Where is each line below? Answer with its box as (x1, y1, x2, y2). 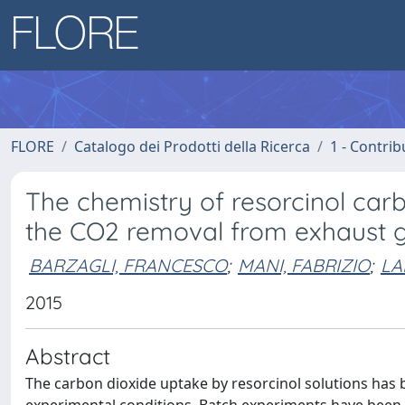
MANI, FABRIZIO (238, 253, 370, 277)
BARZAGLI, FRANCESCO (29, 253, 227, 277)
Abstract (25, 343, 110, 370)
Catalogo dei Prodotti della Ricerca (74, 137, 310, 156)
